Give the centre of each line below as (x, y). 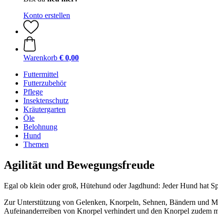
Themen (36, 144)
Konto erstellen (47, 15)
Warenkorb (40, 58)
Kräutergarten (45, 109)
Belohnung (40, 127)
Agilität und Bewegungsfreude (79, 165)
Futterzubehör (45, 83)
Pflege (33, 92)
